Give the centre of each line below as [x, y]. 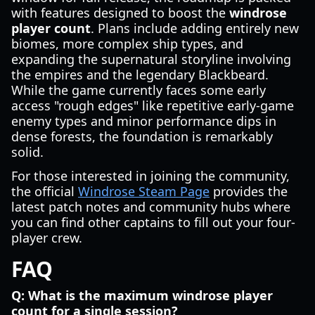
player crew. [47, 238]
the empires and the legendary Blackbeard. [140, 75]
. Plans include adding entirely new [195, 28]
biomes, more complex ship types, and [127, 44]
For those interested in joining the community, [150, 176]
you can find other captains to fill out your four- [153, 222]
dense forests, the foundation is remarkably [142, 136]
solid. [27, 152]
